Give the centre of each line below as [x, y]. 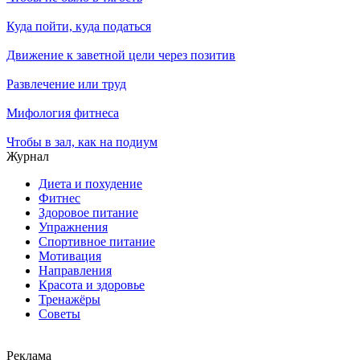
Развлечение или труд [66, 84]
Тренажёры [70, 299]
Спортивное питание [97, 241]
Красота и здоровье [92, 284]
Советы [59, 313]
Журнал [28, 156]
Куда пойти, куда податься [79, 26]
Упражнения [73, 227]
